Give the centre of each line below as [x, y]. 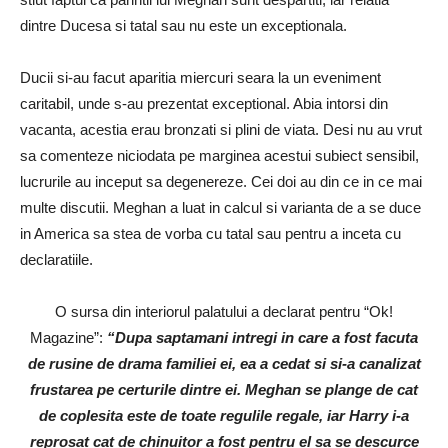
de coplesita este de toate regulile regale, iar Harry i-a [224, 416]
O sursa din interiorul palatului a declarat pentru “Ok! [224, 312]
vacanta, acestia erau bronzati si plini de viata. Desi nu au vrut [221, 130]
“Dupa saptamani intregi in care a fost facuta [262, 338]
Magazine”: [68, 338]
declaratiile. [56, 260]
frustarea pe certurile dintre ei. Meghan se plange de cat [224, 390]
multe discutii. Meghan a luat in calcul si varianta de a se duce [220, 208]
